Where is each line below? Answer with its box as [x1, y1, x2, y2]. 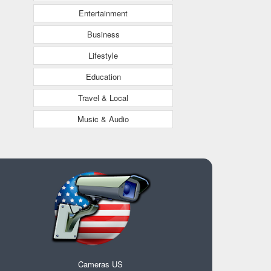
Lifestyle [88, 49, 118, 61]
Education [85, 70, 121, 82]
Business [87, 28, 120, 40]
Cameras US [78, 258, 123, 270]
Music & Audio [77, 113, 129, 125]
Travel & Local [78, 91, 128, 103]
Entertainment [79, 7, 128, 19]
